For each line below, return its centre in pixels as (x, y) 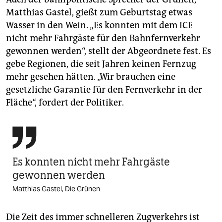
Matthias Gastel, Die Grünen (56, 189)
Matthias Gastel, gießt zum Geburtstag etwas (99, 13)
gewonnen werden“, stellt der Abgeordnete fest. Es (109, 51)
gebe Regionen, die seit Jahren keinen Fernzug (101, 64)
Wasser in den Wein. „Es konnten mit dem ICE (99, 26)
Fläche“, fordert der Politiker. (65, 103)
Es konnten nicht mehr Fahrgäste (91, 162)
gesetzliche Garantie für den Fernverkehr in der (104, 90)
